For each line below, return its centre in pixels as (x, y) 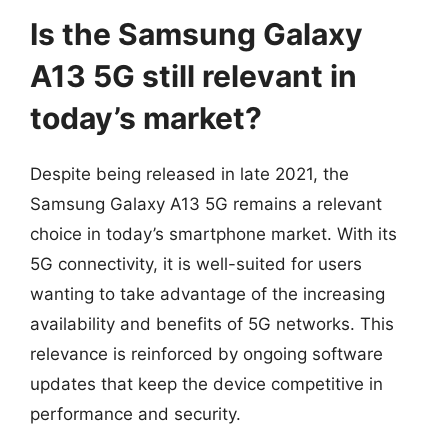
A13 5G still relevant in (193, 76)
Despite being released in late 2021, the (189, 174)
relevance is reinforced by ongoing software (206, 354)
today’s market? (146, 118)
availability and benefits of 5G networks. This (212, 324)
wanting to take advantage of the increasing (207, 294)
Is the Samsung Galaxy (196, 34)
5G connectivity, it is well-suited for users (196, 264)
